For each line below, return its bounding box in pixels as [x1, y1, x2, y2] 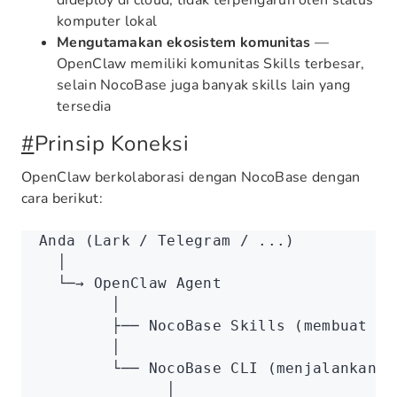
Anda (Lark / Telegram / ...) [39, 232, 295, 249]
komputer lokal [57, 12, 158, 31]
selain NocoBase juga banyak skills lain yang [57, 75, 351, 95]
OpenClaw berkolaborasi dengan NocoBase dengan [21, 167, 361, 187]
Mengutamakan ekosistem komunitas [57, 33, 311, 52]
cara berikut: [21, 189, 103, 208]
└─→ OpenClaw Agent [39, 275, 222, 292]
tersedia [57, 97, 112, 116]
